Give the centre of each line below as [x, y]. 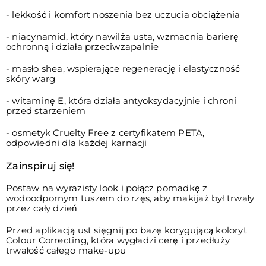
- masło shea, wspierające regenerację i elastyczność [123, 69]
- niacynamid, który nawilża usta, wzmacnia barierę [123, 37]
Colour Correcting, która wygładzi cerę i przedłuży [118, 241]
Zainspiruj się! [40, 166]
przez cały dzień [42, 209]
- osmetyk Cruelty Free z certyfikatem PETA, [105, 133]
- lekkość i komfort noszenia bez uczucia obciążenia [123, 15]
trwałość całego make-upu [66, 251]
